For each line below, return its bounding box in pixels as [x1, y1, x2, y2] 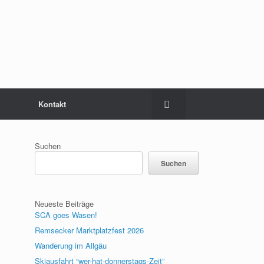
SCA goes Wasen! [35, 209, 98, 220]
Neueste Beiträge [35, 198, 94, 209]
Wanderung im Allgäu [35, 240, 107, 251]
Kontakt [38, 98, 66, 110]
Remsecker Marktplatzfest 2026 [35, 225, 144, 236]
